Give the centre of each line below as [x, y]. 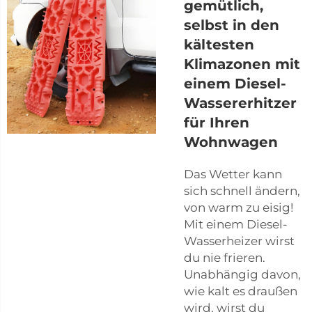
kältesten [219, 44]
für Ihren [217, 122]
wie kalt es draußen [241, 291]
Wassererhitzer [240, 103]
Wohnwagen [231, 142]
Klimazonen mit [242, 64]
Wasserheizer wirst [239, 241]
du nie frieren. [225, 257]
